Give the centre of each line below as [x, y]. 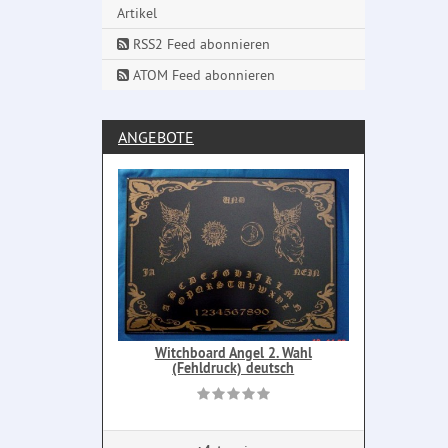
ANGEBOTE [156, 137]
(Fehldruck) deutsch [233, 368]
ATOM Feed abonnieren [202, 75]
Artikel [137, 13]
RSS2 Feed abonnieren [199, 44]
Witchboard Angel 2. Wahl [233, 353]
